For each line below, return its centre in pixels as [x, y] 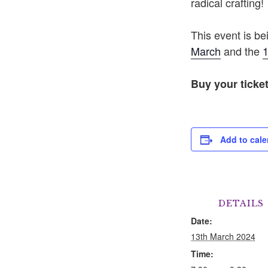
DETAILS [241, 203]
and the [241, 51]
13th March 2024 [223, 236]
